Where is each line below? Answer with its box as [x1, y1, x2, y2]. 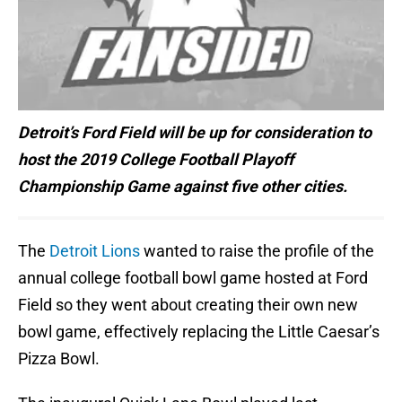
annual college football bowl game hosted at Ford [18, 268, 368, 288]
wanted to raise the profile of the [140, 241, 374, 261]
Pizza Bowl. [18, 349, 100, 369]
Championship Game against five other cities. [18, 177, 347, 197]
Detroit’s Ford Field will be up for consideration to [18, 123, 371, 143]
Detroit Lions [49, 241, 140, 261]
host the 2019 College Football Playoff [18, 150, 293, 170]
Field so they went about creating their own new [18, 295, 358, 315]
